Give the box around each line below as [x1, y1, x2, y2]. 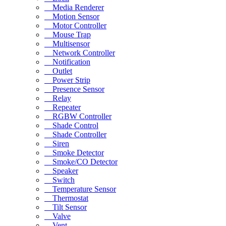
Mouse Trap [44, 30, 91, 39]
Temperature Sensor [44, 184, 116, 193]
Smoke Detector [44, 148, 104, 157]
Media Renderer [44, 3, 104, 12]
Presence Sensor [44, 84, 104, 93]
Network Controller [44, 48, 115, 57]
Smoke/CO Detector [44, 157, 118, 166]
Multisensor [44, 39, 90, 48]
